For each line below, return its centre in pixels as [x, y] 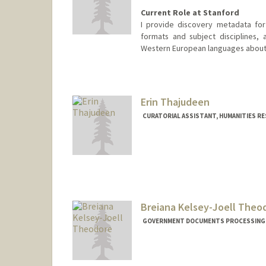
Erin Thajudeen [175, 102]
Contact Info [164, 73]
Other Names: [165, 88]
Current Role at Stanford [190, 13]
